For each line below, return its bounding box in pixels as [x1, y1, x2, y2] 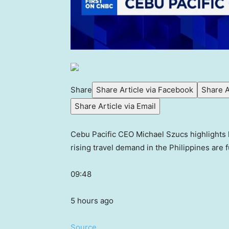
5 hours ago [71, 196, 113, 206]
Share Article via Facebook [96, 85, 193, 95]
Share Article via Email [75, 101, 156, 111]
